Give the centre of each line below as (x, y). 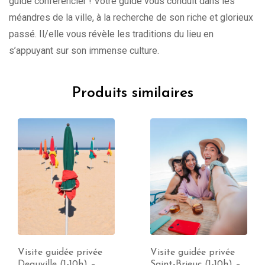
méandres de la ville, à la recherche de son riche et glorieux (131, 18)
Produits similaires (132, 93)
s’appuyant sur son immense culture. (84, 51)
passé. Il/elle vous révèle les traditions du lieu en (111, 34)
